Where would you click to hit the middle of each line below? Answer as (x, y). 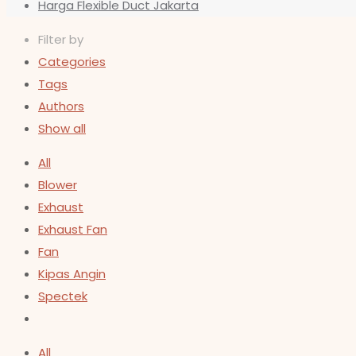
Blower (58, 185)
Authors (61, 106)
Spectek (63, 296)
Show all (62, 128)
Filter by (61, 39)
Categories (72, 62)
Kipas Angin (72, 274)
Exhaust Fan (73, 229)
